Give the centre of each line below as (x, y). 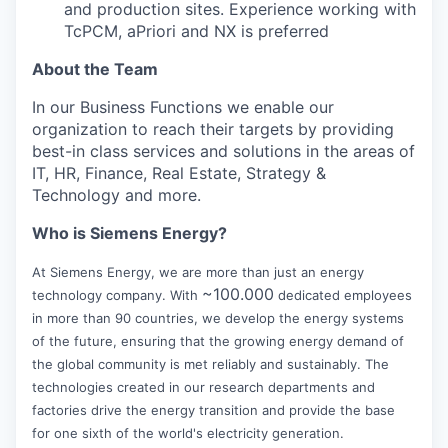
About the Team (95, 68)
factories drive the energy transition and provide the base (213, 409)
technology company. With (117, 294)
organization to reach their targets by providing (213, 128)
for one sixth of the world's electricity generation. (188, 432)
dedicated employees (343, 294)
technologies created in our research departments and (203, 386)
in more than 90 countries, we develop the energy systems (218, 317)
